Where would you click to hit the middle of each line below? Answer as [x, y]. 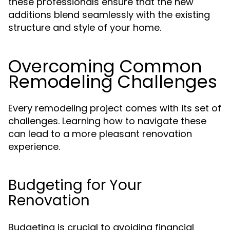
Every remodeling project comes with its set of [115, 108]
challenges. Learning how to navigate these [107, 121]
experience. [34, 147]
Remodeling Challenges [113, 82]
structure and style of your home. [85, 27]
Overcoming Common [105, 66]
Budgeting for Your [75, 185]
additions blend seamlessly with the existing [109, 15]
